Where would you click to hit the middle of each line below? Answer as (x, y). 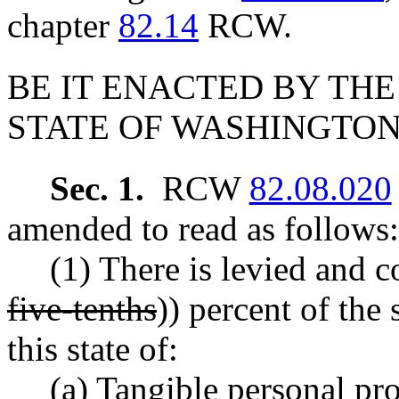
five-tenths (82, 308)
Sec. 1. (102, 188)
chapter (63, 25)
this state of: (93, 348)
